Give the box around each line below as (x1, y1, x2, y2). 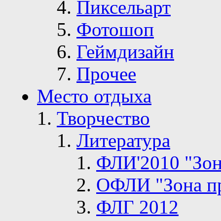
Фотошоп (76, 19, 154, 40)
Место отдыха (37, 85, 151, 107)
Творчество (57, 108, 150, 129)
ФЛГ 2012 (96, 196, 179, 218)
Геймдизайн (76, 41, 174, 63)
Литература (76, 130, 170, 151)
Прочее (76, 63, 136, 85)
